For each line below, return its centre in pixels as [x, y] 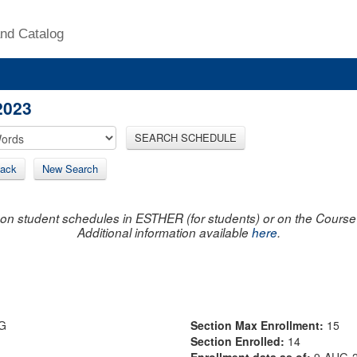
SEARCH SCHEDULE [186, 137]
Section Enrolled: [239, 341]
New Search [70, 168]
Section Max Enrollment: [259, 325]
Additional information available [164, 232]
